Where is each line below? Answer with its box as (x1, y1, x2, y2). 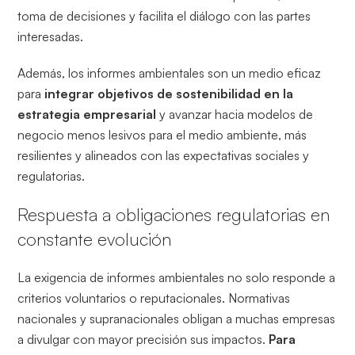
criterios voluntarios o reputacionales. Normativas (17, 289, 291, 306)
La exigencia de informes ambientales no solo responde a (17, 269, 336, 285)
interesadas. (17, 28, 84, 44)
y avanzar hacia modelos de (159, 105, 314, 122)
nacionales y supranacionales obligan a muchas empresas (17, 310, 336, 326)
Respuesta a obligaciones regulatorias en (17, 203, 330, 225)
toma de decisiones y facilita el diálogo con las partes (17, 7, 311, 24)
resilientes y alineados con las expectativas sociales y (17, 147, 310, 163)
